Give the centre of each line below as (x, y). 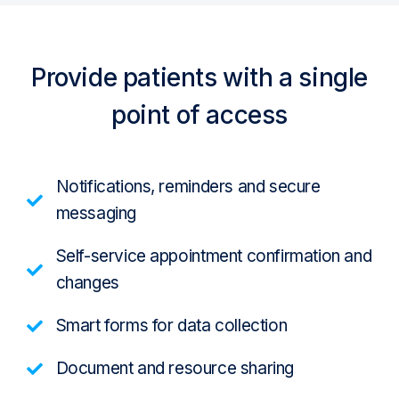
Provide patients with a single (199, 78)
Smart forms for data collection (171, 326)
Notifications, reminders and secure (188, 187)
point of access (199, 115)
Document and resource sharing (175, 369)
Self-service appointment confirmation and (214, 256)
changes (87, 283)
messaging (96, 214)
